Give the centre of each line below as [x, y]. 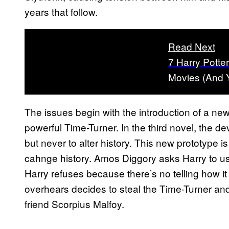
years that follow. [61, 11]
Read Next [191, 46]
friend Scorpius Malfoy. [74, 203]
